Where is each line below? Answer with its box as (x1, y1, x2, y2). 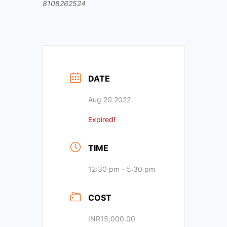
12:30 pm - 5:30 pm (88, 164, 155, 173)
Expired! (88, 115, 116, 124)
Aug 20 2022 (88, 95, 131, 104)
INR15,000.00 (88, 214, 135, 223)
